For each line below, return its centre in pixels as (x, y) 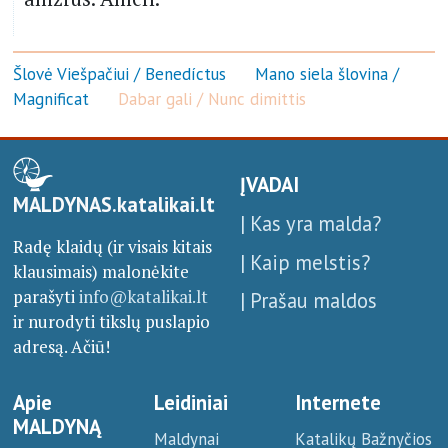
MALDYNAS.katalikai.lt (113, 204)
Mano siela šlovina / (326, 73)
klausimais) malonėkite (100, 271)
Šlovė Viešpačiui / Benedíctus (119, 73)
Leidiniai (191, 403)
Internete (338, 403)
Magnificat (50, 98)
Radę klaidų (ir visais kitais (112, 246)
